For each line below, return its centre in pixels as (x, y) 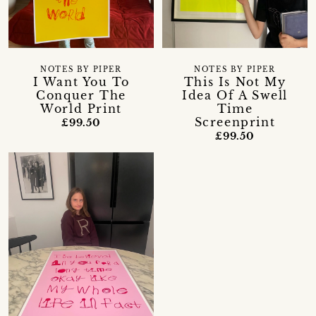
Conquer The (81, 95)
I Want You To (81, 81)
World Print (81, 108)
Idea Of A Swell (235, 95)
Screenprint (235, 122)
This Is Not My (235, 81)
